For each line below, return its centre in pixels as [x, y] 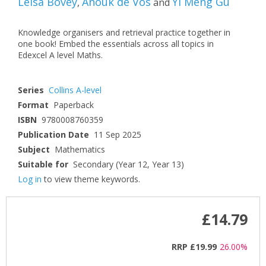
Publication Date [53, 134]
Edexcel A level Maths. [60, 55]
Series [31, 90]
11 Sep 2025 [118, 134]
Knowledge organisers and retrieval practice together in [124, 32]
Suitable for [43, 164]
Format [33, 105]
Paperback [74, 105]
